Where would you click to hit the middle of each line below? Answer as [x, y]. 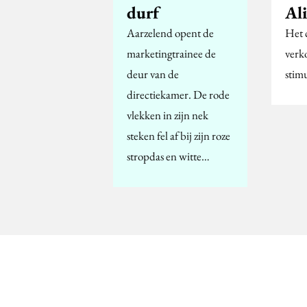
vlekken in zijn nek [168, 115]
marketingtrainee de [171, 53]
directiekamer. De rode [178, 94]
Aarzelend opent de [170, 33]
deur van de [153, 74]
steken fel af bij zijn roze [179, 135]
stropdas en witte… [168, 156]
